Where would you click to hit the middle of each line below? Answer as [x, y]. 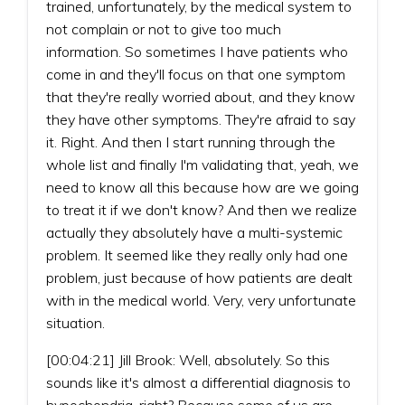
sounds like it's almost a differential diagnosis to [198, 382]
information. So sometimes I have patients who [197, 51]
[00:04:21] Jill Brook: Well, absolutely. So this [188, 359]
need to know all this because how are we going [202, 187]
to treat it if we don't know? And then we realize [202, 209]
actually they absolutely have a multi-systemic [194, 232]
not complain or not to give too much [164, 28]
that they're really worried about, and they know [201, 96]
